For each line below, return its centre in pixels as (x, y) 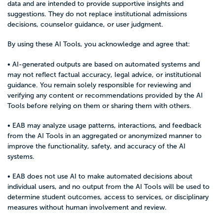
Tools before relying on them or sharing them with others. (99, 106)
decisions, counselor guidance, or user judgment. (85, 24)
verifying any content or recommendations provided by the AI (105, 95)
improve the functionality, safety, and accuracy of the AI (96, 146)
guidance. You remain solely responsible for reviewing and (99, 85)
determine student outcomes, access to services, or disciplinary (108, 197)
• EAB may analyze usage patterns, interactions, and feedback (104, 125)
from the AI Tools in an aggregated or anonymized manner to (105, 136)
